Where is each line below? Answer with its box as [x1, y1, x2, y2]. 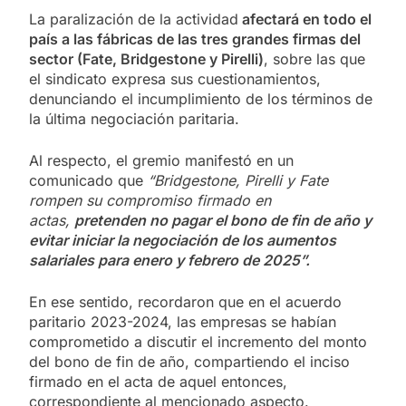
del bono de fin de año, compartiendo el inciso [29, 352, 350, 371]
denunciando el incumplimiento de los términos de [29, 89, 372, 108]
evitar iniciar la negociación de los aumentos [29, 230, 336, 249]
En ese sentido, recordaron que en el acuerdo [29, 292, 342, 311]
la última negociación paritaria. [29, 109, 239, 128]
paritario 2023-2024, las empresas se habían [29, 312, 336, 331]
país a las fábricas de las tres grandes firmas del [29, 29, 361, 48]
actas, [29, 210, 74, 229]
